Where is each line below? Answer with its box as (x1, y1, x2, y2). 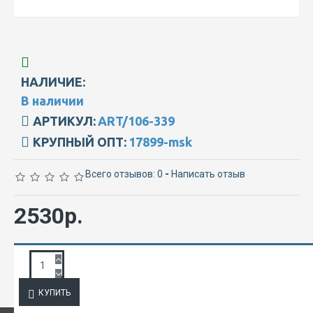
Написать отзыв (171, 168, 245, 180)
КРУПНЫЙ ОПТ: (33, 134, 126, 149)
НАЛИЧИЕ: (21, 74, 85, 89)
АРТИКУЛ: (33, 113, 96, 128)
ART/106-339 (98, 113, 175, 128)
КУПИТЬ (38, 287, 71, 298)
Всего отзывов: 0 (85, 168, 163, 180)
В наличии (21, 93, 84, 108)
